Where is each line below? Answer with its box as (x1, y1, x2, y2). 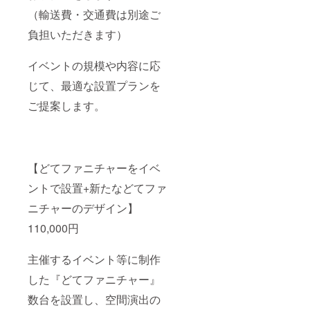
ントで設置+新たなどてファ (28, 180, 167, 197)
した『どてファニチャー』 (28, 271, 161, 288)
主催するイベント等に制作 (28, 251, 161, 268)
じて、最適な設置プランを (28, 77, 161, 94)
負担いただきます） (28, 26, 127, 43)
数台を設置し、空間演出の (28, 291, 161, 308)
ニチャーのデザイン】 (28, 200, 138, 217)
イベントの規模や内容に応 (28, 57, 161, 74)
